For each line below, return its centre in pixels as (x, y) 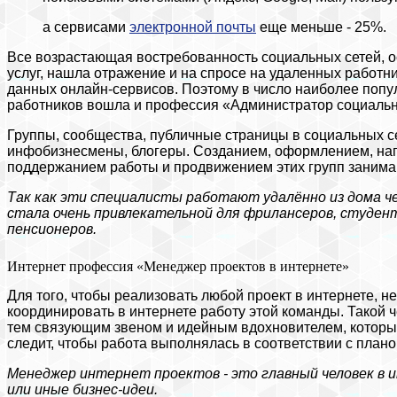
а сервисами (86, 27)
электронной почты (193, 27)
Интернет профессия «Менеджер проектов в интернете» (178, 266)
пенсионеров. (52, 229)
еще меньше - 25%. (321, 27)
